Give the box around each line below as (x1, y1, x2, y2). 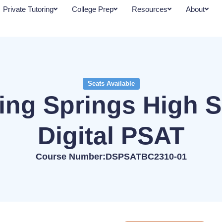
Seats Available (87, 79, 135, 87)
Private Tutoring (2, 5, 54, 13)
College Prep (71, 5, 113, 13)
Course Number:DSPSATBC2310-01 (35, 151, 187, 162)
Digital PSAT (37, 121, 185, 150)
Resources (131, 5, 167, 13)
